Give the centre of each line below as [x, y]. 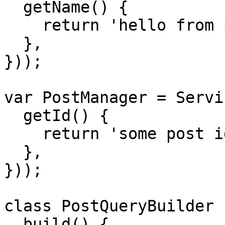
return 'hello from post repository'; [23, 25]
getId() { [14, 116]
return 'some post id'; [23, 134]
